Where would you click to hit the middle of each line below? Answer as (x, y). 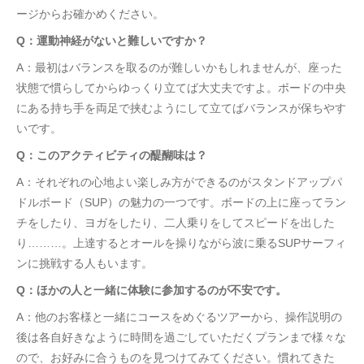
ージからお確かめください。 (90, 14)
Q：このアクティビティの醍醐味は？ (112, 156)
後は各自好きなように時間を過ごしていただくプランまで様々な (181, 338)
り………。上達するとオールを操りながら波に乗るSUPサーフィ (181, 243)
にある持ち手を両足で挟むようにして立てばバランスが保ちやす (181, 108)
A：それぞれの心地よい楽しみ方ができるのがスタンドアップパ (179, 182)
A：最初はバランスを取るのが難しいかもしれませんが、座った (179, 68)
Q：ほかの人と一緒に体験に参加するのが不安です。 (152, 290)
